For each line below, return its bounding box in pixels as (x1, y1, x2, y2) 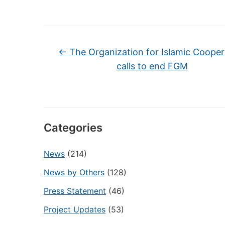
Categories (44, 121, 102, 134)
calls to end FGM (116, 61, 188, 71)
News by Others (44, 167, 104, 177)
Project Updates (44, 204, 105, 214)
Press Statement (44, 186, 106, 196)
